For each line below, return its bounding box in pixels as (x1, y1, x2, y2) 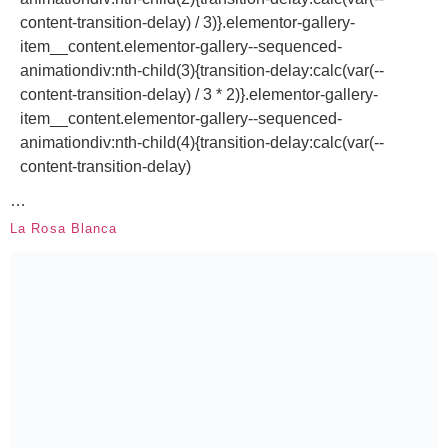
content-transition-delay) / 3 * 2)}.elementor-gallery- (20, 85, 378, 103)
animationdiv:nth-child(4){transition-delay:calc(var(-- (20, 133, 384, 151)
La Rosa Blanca (10, 220, 118, 236)
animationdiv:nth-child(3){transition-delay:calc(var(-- (20, 61, 384, 79)
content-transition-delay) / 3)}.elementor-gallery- (20, 13, 355, 31)
